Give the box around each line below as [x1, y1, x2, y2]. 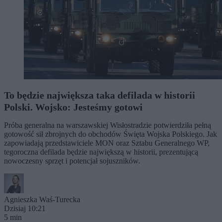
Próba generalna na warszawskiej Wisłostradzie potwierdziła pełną [4, 120, 211, 129]
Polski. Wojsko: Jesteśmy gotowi [4, 101, 143, 112]
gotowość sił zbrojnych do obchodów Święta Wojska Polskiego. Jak [4, 129, 217, 138]
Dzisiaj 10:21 [4, 204, 46, 213]
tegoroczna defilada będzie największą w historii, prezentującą [4, 147, 198, 156]
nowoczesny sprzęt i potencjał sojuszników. [4, 156, 140, 165]
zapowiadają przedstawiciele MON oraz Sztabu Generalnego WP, [4, 138, 210, 147]
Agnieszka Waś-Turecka [4, 195, 80, 204]
